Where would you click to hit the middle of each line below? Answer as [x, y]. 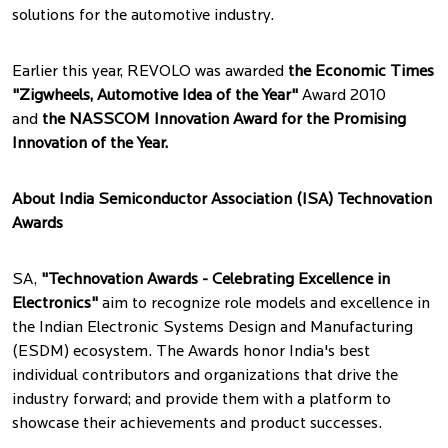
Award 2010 [342, 96]
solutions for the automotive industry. [143, 16]
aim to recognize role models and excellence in [264, 304]
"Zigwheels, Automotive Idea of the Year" [155, 96]
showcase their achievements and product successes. [197, 424]
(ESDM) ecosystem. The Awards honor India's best [191, 352]
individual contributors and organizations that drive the [205, 376]
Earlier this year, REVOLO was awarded [148, 72]
